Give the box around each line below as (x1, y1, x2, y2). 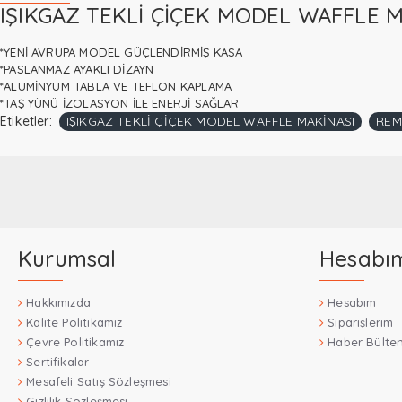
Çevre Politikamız (26, 335, 125, 349)
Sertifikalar (26, 354, 90, 369)
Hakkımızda (26, 295, 91, 310)
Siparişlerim (328, 315, 394, 329)
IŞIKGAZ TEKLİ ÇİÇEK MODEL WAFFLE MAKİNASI (66, 113, 355, 129)
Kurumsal (18, 245, 117, 272)
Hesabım (328, 295, 377, 310)
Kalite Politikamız (26, 315, 123, 329)
